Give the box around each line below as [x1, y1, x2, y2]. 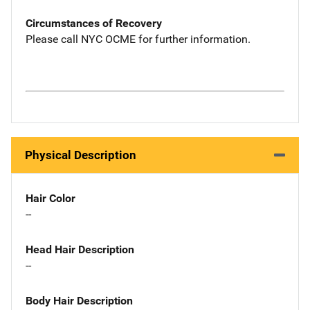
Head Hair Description [26, 242, 134, 256]
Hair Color [26, 192, 75, 205]
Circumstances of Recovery [26, 16, 162, 30]
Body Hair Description [26, 293, 133, 307]
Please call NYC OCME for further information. [26, 32, 250, 46]
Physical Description [25, 148, 136, 162]
